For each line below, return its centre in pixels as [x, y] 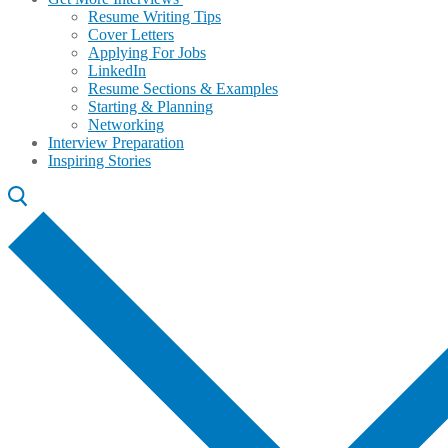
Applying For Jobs [147, 52]
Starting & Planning [150, 106]
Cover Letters [131, 34]
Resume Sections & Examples [183, 88]
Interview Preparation [116, 142]
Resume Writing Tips [154, 16]
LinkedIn [117, 70]
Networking [126, 124]
